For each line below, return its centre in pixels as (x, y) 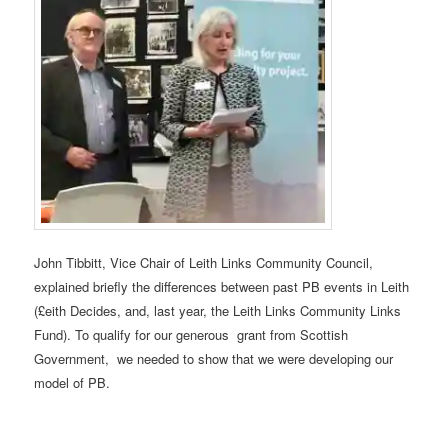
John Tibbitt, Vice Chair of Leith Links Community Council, (204, 263)
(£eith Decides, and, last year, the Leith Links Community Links (218, 311)
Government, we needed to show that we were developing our (214, 359)
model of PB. (72, 383)
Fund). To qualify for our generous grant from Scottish (191, 335)
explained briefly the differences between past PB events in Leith (222, 287)
